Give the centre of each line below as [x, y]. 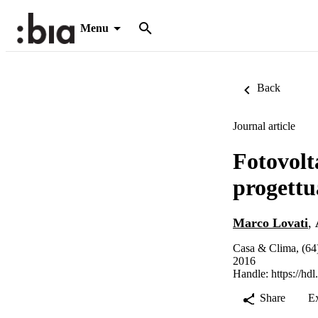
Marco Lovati [270, 223]
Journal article [264, 126]
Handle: [252, 274]
